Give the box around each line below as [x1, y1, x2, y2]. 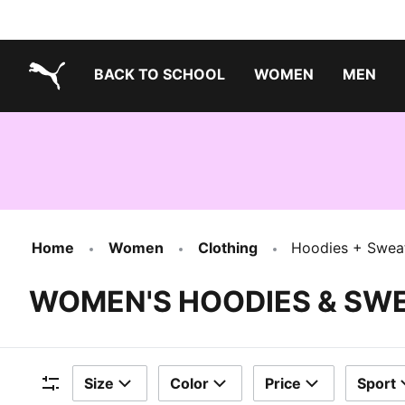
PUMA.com [28, 95, 104, 113]
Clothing [198, 239, 258, 257]
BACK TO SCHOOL [94, 65, 225, 83]
